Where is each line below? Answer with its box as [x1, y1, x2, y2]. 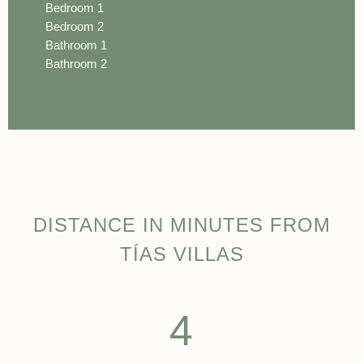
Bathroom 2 [45, 56, 107, 70]
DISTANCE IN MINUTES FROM [32, 213, 331, 236]
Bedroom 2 [45, 19, 104, 33]
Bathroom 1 [45, 37, 107, 52]
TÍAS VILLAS [119, 242, 244, 265]
